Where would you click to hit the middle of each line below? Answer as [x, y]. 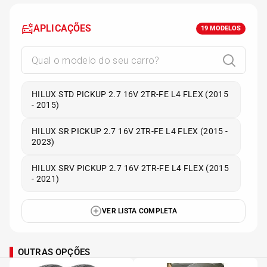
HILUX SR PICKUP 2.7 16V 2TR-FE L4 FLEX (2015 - [130, 131]
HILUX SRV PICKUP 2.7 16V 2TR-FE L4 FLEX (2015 [131, 168]
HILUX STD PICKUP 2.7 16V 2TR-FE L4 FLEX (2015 [130, 94]
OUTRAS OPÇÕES [54, 252]
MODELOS [224, 28]
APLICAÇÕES [63, 28]
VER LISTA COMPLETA [139, 211]
